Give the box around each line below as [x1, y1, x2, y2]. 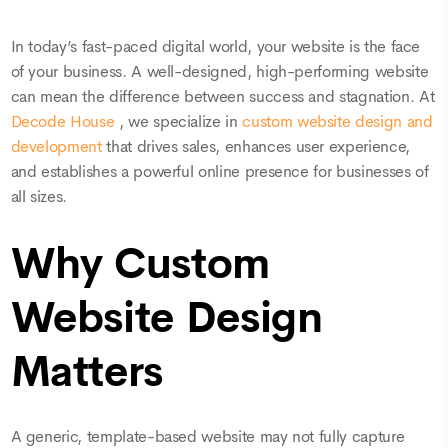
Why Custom [10, 236, 270, 291]
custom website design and [242, 112, 433, 133]
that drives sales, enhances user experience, [106, 137, 410, 158]
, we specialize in [118, 112, 243, 133]
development [10, 137, 107, 158]
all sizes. [10, 187, 67, 208]
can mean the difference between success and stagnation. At [10, 87, 435, 108]
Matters [10, 344, 164, 399]
